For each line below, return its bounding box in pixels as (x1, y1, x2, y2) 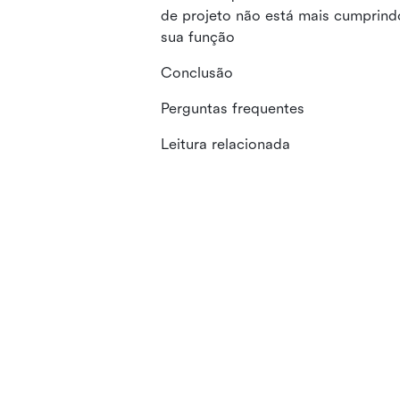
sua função (161, 29, 235, 46)
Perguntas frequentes (161, 100, 304, 117)
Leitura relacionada (161, 136, 290, 153)
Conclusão (161, 64, 233, 81)
